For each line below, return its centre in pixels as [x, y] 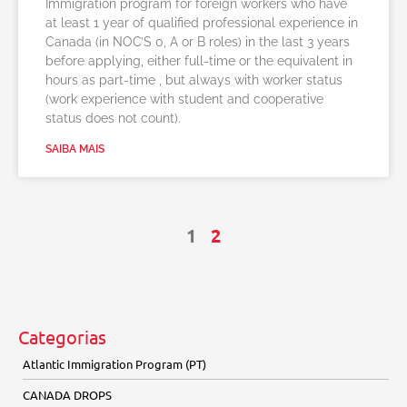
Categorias [62, 337]
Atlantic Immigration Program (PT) [114, 364]
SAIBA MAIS [75, 149]
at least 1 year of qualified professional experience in [202, 23]
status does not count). [113, 118]
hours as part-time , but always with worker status [194, 80]
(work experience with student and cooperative [184, 99]
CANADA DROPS [67, 395]
